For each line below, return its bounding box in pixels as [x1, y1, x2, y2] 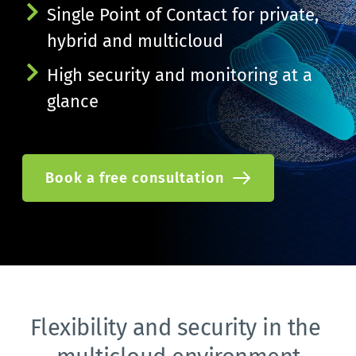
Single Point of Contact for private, [46, 4, 319, 26]
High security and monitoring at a [46, 64, 312, 87]
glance [46, 91, 99, 113]
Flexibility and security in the [29, 314, 320, 342]
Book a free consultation [44, 169, 224, 188]
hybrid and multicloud [46, 30, 223, 52]
